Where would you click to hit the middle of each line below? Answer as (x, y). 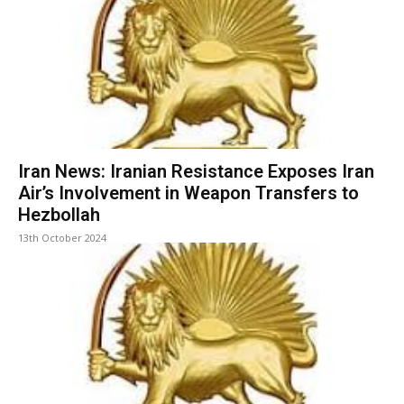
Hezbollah (59, 215)
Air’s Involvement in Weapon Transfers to (188, 193)
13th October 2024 (62, 238)
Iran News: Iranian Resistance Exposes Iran (196, 172)
